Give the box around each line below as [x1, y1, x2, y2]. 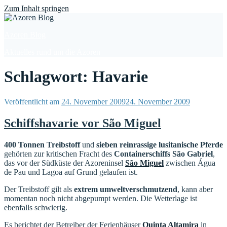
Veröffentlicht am [4, 97, 59, 106]
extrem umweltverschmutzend [74, 184, 177, 194]
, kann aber [177, 184, 213, 194]
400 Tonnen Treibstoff [4, 140, 80, 149]
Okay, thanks [125, 3, 164, 11]
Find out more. [73, 2, 120, 11]
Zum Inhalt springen [4, 4, 69, 13]
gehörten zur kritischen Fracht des [4, 149, 114, 158]
